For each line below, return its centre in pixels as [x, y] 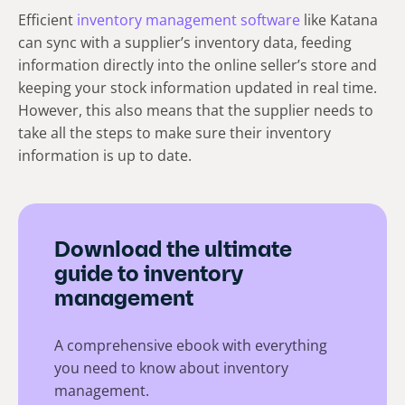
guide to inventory [149, 276]
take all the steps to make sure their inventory [174, 133]
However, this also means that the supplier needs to [196, 111]
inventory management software [188, 20]
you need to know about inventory [171, 368]
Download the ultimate [173, 252]
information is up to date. [105, 156]
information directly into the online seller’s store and [198, 66]
